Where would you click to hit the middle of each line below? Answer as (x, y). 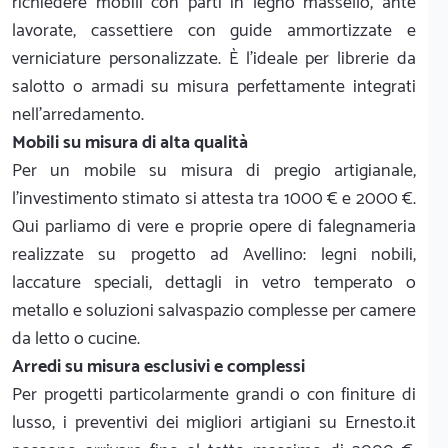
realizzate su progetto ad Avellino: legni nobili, (214, 254)
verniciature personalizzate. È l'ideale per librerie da (214, 58)
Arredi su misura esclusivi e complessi (158, 366)
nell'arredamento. (78, 114)
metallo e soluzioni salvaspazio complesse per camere (214, 310)
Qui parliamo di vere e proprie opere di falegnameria (214, 226)
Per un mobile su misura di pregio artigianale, (214, 170)
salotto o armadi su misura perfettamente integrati (214, 86)
